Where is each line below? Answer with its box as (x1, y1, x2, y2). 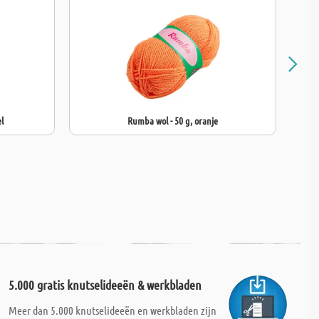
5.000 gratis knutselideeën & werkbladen (8, 277, 202, 293)
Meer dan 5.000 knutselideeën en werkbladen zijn (8, 303, 216, 317)
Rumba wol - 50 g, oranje (127, 114, 218, 127)
